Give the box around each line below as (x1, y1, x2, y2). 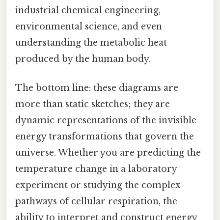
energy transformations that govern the (15, 131, 194, 142)
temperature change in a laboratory (15, 164, 177, 175)
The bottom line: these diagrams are (15, 82, 178, 94)
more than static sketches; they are (15, 99, 170, 110)
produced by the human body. (15, 54, 151, 65)
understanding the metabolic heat (15, 37, 167, 49)
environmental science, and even (15, 21, 162, 32)
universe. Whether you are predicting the (15, 147, 201, 159)
